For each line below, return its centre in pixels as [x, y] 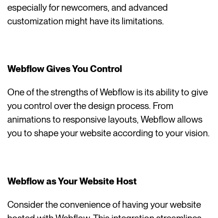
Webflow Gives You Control [65, 69]
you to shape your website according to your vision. [109, 133]
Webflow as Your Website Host [72, 181]
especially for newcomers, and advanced [88, 7]
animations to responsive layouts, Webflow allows [105, 120]
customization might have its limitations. [86, 21]
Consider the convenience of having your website [104, 204]
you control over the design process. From [91, 106]
